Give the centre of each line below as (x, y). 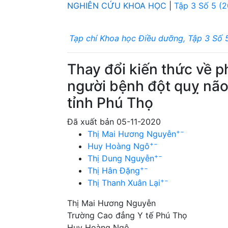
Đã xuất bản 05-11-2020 (114, 121)
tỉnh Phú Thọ (110, 103)
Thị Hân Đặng (114, 170)
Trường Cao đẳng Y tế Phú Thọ (127, 215)
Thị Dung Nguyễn (121, 158)
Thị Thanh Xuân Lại (124, 182)
